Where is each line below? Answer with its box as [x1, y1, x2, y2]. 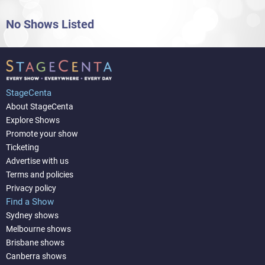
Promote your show [6, 128, 78, 138]
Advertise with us [6, 156, 69, 166]
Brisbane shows [6, 237, 64, 247]
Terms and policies [6, 169, 73, 179]
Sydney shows [6, 210, 59, 220]
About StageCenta [6, 101, 73, 111]
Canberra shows [6, 251, 66, 261]
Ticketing [6, 142, 39, 152]
